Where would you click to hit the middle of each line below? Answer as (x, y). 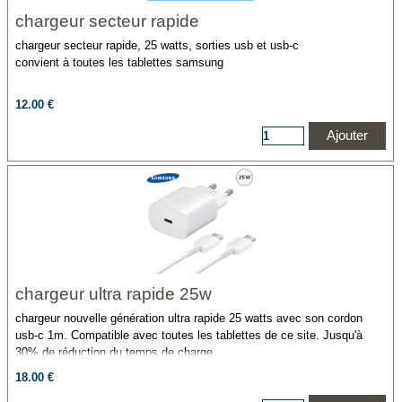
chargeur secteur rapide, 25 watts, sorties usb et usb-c (157, 45)
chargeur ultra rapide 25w (114, 294)
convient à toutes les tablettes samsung (119, 62)
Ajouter (348, 135)
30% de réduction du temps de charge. (116, 352)
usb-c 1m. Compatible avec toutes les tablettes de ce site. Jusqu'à (189, 335)
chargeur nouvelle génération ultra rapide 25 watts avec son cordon (189, 318)
